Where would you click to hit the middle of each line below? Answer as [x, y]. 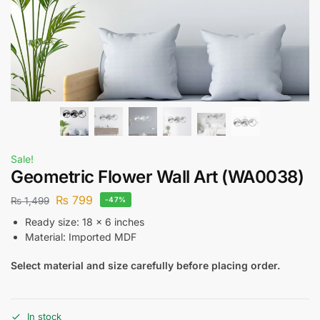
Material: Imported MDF [81, 236]
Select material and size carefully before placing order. [145, 266]
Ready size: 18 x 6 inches [85, 221]
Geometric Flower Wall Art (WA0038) [157, 177]
